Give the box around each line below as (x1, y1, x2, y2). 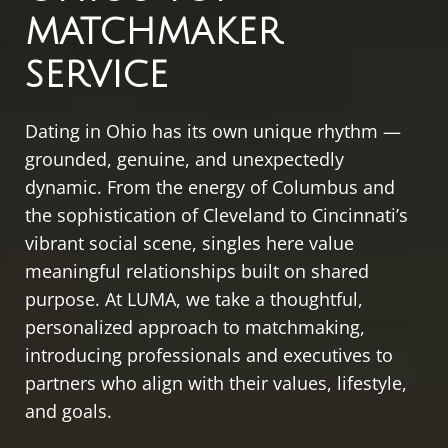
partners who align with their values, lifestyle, (25, 371, 407, 396)
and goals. (25, 399, 112, 424)
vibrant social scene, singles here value (25, 231, 354, 256)
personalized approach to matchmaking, (25, 315, 365, 340)
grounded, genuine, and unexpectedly (25, 147, 344, 172)
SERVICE (25, 56, 168, 96)
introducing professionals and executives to (25, 343, 393, 368)
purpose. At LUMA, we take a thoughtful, (25, 287, 363, 312)
